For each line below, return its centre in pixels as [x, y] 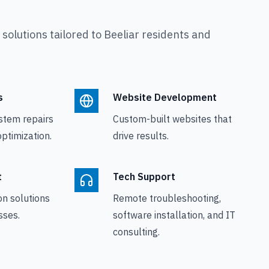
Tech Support [144, 177]
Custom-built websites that [172, 119]
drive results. [141, 136]
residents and [175, 35]
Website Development [165, 97]
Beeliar [122, 35]
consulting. [136, 232]
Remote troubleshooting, [167, 198]
